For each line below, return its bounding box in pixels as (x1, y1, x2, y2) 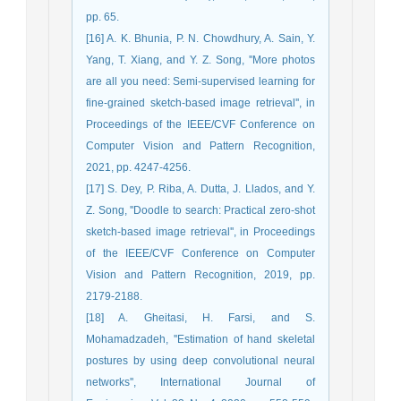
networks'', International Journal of (86, 375, 315, 388)
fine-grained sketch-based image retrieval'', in (86, 96, 315, 109)
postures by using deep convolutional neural (86, 354, 315, 367)
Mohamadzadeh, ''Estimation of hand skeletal (86, 332, 315, 346)
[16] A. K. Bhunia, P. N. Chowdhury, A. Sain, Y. (86, 31, 315, 45)
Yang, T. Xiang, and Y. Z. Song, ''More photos (86, 53, 315, 66)
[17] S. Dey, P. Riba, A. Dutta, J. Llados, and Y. (86, 182, 315, 195)
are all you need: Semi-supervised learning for (86, 74, 315, 88)
